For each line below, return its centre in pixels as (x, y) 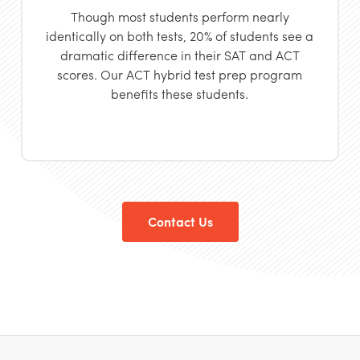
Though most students (136, 16)
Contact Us (180, 221)
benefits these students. (180, 94)
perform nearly (245, 16)
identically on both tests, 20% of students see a (180, 36)
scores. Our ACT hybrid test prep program (180, 74)
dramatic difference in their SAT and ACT (180, 55)
